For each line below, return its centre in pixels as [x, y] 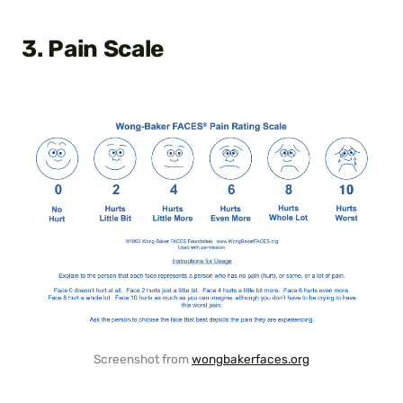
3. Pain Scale [93, 49]
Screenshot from [143, 359]
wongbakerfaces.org [251, 359]
